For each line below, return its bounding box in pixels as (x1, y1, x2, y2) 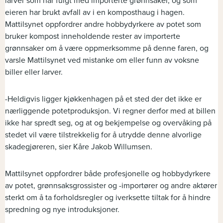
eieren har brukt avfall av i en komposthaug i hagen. (5, 7, 185, 17)
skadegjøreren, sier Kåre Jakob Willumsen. (5, 142, 152, 152)
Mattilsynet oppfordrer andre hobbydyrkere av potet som (5, 19, 201, 29)
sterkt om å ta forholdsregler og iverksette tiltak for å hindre (5, 193, 211, 203)
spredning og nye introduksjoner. (5, 205, 119, 215)
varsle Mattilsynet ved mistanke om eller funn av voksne (5, 55, 199, 65)
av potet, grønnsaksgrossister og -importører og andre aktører (5, 181, 217, 191)
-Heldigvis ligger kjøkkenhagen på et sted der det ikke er (5, 94, 202, 104)
